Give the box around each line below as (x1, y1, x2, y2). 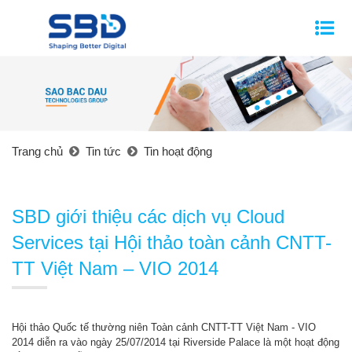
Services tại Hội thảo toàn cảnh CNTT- (12, 232, 332, 254)
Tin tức (86, 145, 121, 159)
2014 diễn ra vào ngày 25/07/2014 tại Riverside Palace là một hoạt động (12, 336, 339, 349)
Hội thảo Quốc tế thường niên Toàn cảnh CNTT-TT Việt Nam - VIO (12, 321, 316, 334)
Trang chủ (12, 145, 63, 159)
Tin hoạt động (144, 145, 212, 159)
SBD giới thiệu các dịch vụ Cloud (12, 206, 284, 228)
